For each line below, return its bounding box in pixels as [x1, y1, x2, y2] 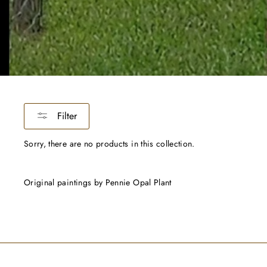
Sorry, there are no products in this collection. [24, 138, 195, 150]
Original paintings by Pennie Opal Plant [24, 176, 172, 189]
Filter [57, 109, 77, 123]
